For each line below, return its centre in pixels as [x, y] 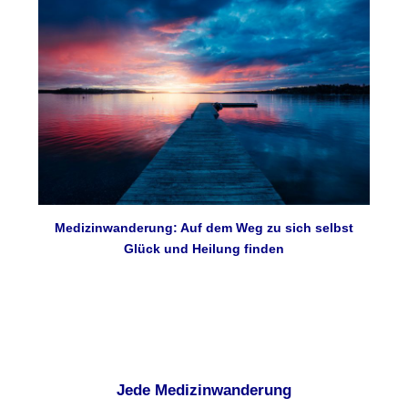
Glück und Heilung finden [204, 249]
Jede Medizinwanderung [204, 390]
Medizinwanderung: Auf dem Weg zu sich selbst [204, 228]
